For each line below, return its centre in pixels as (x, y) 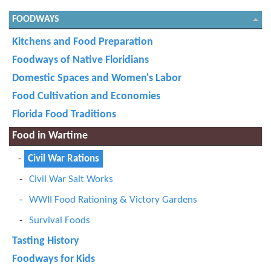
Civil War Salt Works (71, 179)
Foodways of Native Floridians (80, 60)
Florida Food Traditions (64, 115)
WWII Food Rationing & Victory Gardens (113, 200)
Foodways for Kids (54, 259)
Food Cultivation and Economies (86, 96)
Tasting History (46, 241)
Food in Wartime (50, 136)
